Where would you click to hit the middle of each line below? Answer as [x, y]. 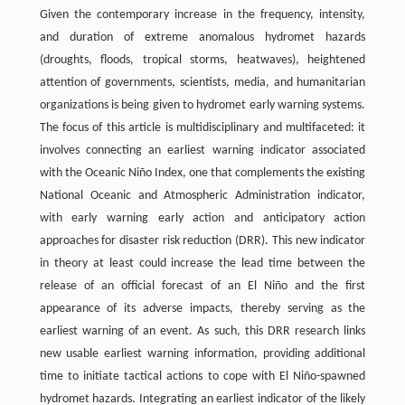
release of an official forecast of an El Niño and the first [202, 287]
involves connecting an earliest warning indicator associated [202, 151]
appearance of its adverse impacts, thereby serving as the [202, 309]
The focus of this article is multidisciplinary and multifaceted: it [202, 128]
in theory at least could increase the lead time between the [202, 264]
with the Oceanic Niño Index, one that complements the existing [202, 174]
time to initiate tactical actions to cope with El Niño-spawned [202, 377]
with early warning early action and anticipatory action [202, 219]
